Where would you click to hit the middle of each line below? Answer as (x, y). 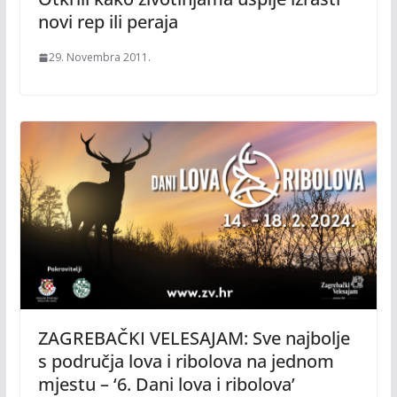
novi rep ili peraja (108, 22)
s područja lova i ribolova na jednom (186, 361)
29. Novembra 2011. (99, 58)
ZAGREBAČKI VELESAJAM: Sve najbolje (194, 338)
